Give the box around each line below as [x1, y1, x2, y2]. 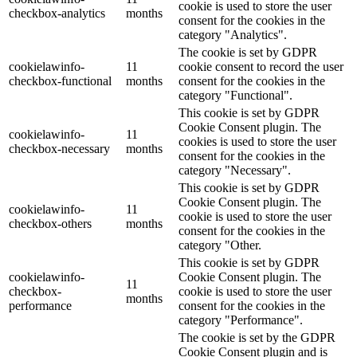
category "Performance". [178, 312, 303, 327]
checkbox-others [9, 216, 92, 230]
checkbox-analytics [9, 6, 105, 20]
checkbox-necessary [9, 141, 110, 155]
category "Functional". [178, 88, 292, 102]
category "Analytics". [178, 27, 287, 41]
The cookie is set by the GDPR [178, 330, 335, 344]
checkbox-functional [9, 73, 112, 88]
